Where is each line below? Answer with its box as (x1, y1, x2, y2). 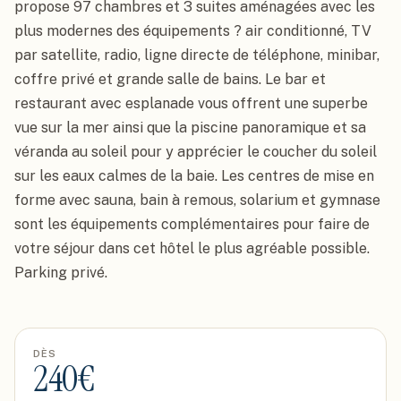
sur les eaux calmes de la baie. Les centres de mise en (14, 167, 374, 184)
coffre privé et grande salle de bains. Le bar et (14, 71, 326, 88)
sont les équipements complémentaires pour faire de (14, 216, 370, 233)
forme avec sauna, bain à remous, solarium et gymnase (14, 192, 380, 209)
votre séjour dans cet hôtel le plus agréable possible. (14, 240, 370, 257)
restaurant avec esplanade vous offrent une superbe (14, 95, 368, 112)
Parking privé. (14, 264, 107, 281)
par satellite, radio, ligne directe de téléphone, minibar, (14, 47, 380, 64)
